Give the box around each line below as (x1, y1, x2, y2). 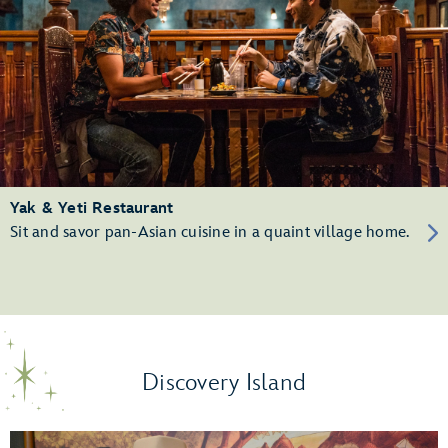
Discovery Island (142, 367, 306, 397)
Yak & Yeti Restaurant (10, 198, 174, 218)
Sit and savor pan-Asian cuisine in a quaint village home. (10, 222, 410, 242)
